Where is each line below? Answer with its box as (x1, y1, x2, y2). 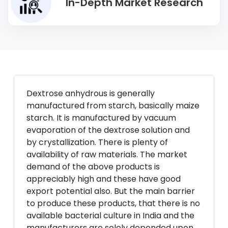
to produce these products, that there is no (26, 197, 200, 209)
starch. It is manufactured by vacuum (26, 112, 176, 124)
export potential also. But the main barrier (26, 185, 195, 197)
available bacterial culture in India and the (26, 210, 194, 221)
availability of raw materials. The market (26, 149, 187, 160)
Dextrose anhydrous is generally (26, 88, 155, 99)
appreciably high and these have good (26, 173, 181, 185)
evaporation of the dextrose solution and (26, 124, 190, 136)
